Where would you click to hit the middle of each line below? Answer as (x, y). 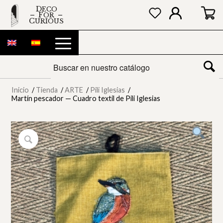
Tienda (47, 90)
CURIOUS (50, 21)
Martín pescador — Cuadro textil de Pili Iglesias (86, 98)
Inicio (20, 90)
